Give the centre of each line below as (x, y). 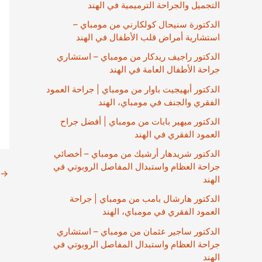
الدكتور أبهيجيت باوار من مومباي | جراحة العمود (133, 89)
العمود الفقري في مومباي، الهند (161, 212)
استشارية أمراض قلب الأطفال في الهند (148, 37)
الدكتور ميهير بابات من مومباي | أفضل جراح (140, 121)
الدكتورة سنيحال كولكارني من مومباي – (146, 24)
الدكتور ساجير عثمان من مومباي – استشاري (138, 231)
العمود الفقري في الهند (177, 134)
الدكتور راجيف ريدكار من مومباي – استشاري (138, 57)
